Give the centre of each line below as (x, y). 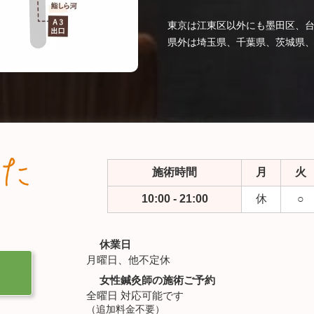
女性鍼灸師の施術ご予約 (156, 280)
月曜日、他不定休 (128, 260)
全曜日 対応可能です (135, 296)
